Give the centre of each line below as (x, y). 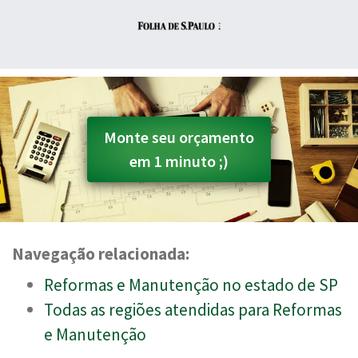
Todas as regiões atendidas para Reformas (193, 309)
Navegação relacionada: (101, 253)
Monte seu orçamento (179, 137)
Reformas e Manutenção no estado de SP (191, 284)
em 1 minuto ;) (179, 161)
